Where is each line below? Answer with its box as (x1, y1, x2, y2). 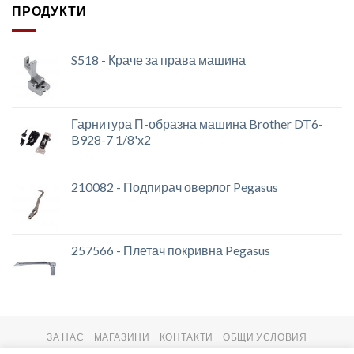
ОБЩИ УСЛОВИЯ (223, 330, 307, 343)
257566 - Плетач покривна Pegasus (71, 242, 270, 258)
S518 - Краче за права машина (71, 51, 246, 67)
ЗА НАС (47, 330, 85, 343)
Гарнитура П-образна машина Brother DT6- (71, 115, 323, 131)
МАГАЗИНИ (93, 330, 150, 343)
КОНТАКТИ (159, 330, 213, 343)
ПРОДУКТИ (12, 3, 87, 19)
